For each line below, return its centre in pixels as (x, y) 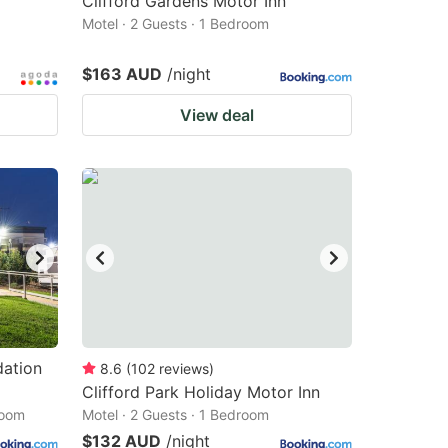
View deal (217, 115)
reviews (184, 368)
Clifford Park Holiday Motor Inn (201, 392)
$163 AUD (122, 74)
